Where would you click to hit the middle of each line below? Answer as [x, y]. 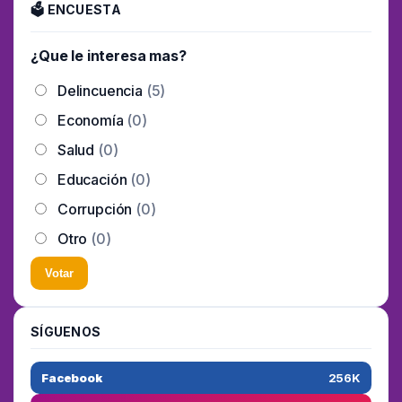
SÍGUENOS [66, 331]
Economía [91, 120]
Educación [92, 179]
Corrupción [95, 209]
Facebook [72, 377]
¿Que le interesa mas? [109, 55]
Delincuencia [100, 90]
